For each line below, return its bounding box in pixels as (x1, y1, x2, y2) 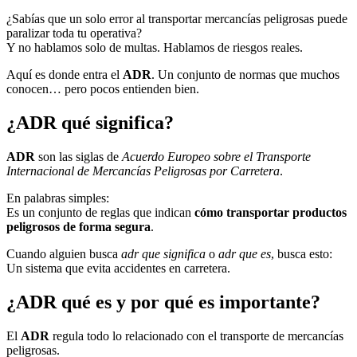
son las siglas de (35, 149, 122, 163)
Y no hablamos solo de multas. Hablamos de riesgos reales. (6, 41, 303, 55)
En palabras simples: (6, 190, 109, 205)
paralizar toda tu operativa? (6, 26, 142, 41)
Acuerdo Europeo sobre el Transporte (122, 149, 311, 163)
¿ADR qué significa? (6, 112, 174, 134)
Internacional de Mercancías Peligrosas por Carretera (6, 163, 280, 178)
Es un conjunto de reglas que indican (6, 205, 194, 219)
